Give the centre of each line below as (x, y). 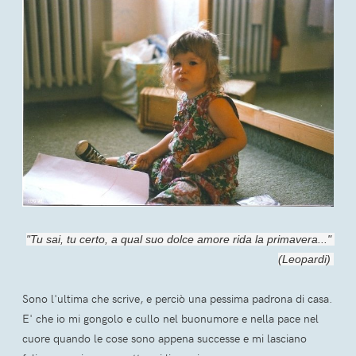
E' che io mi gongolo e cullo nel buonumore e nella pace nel (170, 319)
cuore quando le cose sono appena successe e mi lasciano (164, 339)
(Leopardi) (306, 259)
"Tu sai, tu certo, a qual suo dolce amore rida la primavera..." (179, 240)
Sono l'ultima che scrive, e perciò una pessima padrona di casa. (177, 299)
